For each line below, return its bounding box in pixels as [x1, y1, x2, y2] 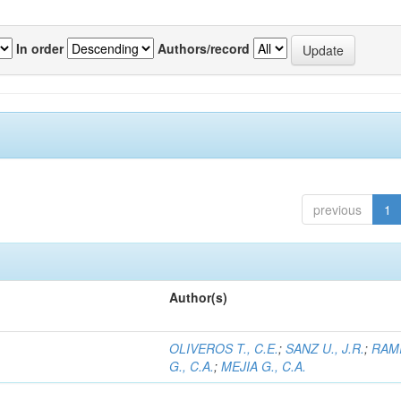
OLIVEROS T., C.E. [169, 339, 279, 357]
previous [312, 200, 362, 218]
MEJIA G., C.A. [221, 357, 307, 375]
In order [16, 38, 64, 57]
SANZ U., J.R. [286, 339, 365, 357]
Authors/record [158, 38, 250, 57]
